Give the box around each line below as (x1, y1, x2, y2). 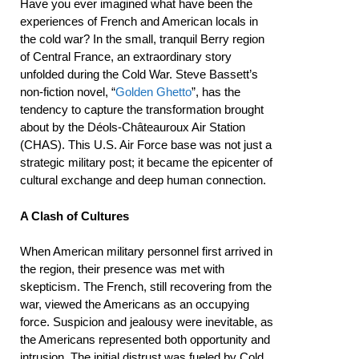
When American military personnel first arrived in (20, 244, 272, 258)
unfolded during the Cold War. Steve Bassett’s (20, 67, 258, 81)
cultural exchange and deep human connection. (20, 173, 266, 187)
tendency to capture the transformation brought (20, 103, 264, 116)
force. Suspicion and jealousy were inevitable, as (20, 315, 273, 329)
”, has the (192, 85, 240, 99)
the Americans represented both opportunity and (20, 333, 270, 346)
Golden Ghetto (115, 85, 192, 99)
